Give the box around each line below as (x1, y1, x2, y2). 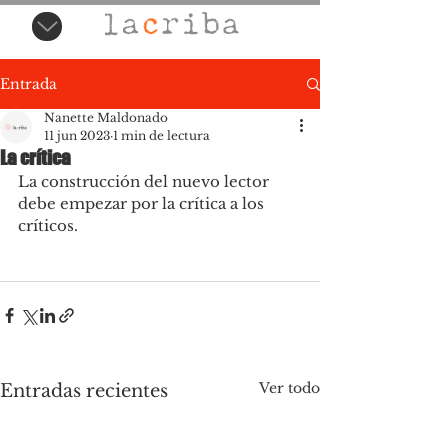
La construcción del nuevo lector (18, 172, 273, 191)
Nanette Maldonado (44, 110, 168, 125)
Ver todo (259, 379, 320, 397)
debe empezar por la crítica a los (18, 194, 268, 213)
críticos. (18, 216, 78, 235)
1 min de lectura (113, 128, 210, 143)
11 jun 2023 (44, 128, 110, 143)
